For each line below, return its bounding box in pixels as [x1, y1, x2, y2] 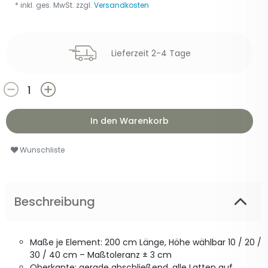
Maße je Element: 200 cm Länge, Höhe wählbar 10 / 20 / [30, 236, 261, 249]
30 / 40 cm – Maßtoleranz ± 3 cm [30, 249, 172, 261]
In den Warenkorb [90, 115, 169, 127]
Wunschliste [20, 144, 65, 155]
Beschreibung [14, 193, 95, 211]
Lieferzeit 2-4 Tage [111, 47, 191, 59]
